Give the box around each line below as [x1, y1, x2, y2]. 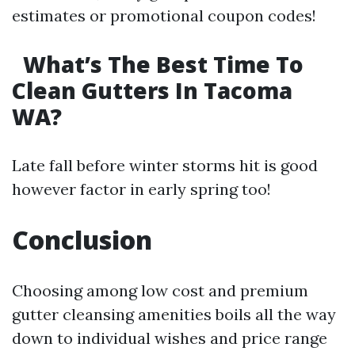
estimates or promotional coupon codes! [12, 6, 316, 26]
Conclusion [12, 223, 152, 258]
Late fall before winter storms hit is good [12, 155, 318, 176]
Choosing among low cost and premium [12, 281, 308, 301]
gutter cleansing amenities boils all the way [12, 304, 336, 325]
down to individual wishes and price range [12, 328, 327, 349]
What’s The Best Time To [17, 49, 303, 80]
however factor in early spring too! [12, 179, 271, 200]
